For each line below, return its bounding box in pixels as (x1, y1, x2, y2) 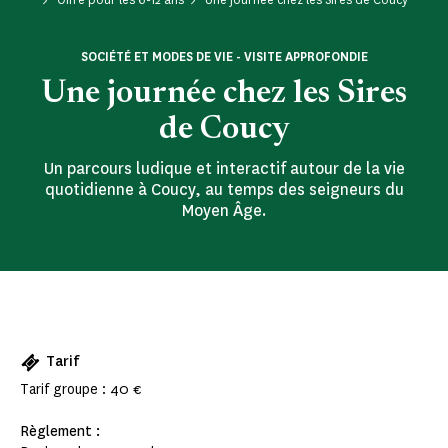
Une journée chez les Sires (41, 78, 407, 111)
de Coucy (158, 114, 290, 147)
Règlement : (20, 422, 102, 442)
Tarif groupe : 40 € (20, 380, 142, 400)
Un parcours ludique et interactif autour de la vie (43, 158, 405, 180)
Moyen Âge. (181, 200, 267, 222)
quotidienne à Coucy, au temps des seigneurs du (44, 179, 404, 201)
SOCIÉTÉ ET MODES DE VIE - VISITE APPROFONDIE (80, 48, 368, 66)
